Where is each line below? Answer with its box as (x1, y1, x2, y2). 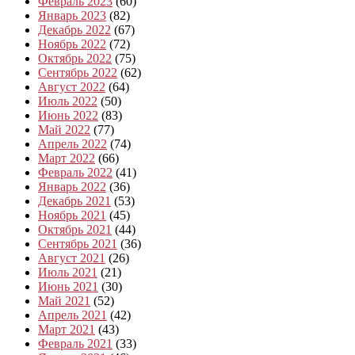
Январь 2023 (38, 8, 106, 22)
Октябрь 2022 (38, 51, 112, 65)
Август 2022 (38, 79, 105, 94)
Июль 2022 (38, 94, 97, 108)
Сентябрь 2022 (38, 65, 117, 79)
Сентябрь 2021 (38, 236, 117, 250)
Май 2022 (38, 122, 90, 136)
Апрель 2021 (38, 307, 107, 322)
